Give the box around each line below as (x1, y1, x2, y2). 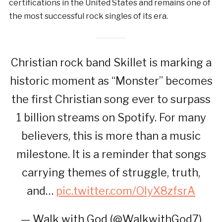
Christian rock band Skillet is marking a (10, 56, 212, 69)
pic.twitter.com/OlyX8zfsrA (56, 184, 195, 198)
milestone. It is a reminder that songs (16, 148, 206, 161)
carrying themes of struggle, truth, (22, 166, 200, 179)
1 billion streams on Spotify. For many (16, 111, 206, 124)
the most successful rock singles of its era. (8, 11, 168, 21)
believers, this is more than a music (21, 129, 201, 143)
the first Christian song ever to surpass (11, 93, 211, 106)
